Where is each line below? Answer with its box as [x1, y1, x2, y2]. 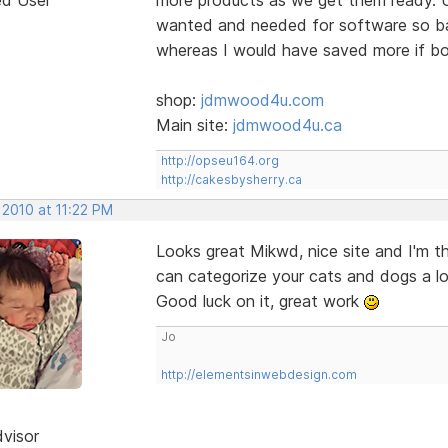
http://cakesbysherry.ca [160, 171, 302, 187]
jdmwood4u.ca [232, 114, 342, 135]
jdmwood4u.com [200, 89, 324, 110]
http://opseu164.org [160, 152, 279, 168]
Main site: [155, 114, 233, 135]
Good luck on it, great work [155, 290, 364, 311]
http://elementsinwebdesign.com [160, 366, 357, 382]
